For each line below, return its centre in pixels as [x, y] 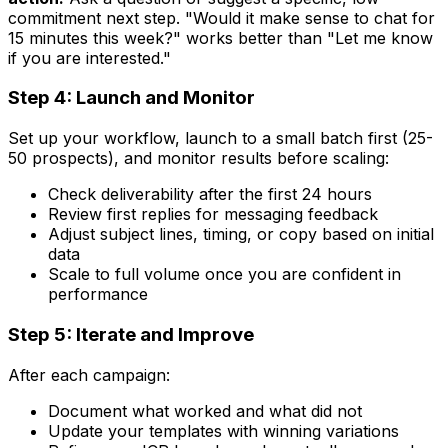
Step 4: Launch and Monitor [131, 98]
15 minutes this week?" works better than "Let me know [220, 37]
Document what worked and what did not [205, 410]
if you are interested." [89, 57]
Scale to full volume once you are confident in [224, 274]
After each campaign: [89, 374]
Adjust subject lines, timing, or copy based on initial [241, 234]
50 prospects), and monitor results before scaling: [198, 158]
